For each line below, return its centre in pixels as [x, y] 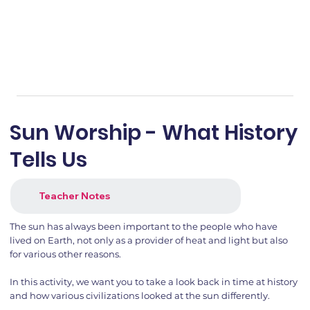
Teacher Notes [74, 195]
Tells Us [48, 159]
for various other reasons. [65, 254]
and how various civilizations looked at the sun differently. [139, 295]
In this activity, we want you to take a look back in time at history [153, 281]
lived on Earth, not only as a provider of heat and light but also [148, 240]
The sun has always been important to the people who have [143, 226]
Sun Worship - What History [153, 133]
